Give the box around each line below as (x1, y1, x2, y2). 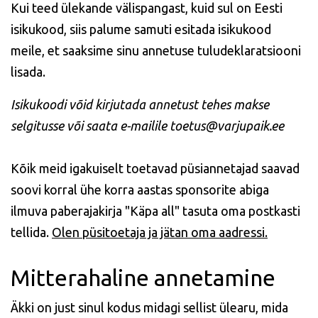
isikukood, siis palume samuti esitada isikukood (11, 21, 271, 36)
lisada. (11, 64, 48, 79)
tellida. (11, 224, 52, 239)
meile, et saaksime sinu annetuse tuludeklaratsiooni (11, 43, 301, 57)
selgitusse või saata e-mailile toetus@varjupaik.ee (11, 118, 284, 133)
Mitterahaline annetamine (11, 264, 275, 290)
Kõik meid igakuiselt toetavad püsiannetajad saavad (11, 160, 300, 175)
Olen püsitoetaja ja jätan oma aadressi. (52, 224, 268, 239)
